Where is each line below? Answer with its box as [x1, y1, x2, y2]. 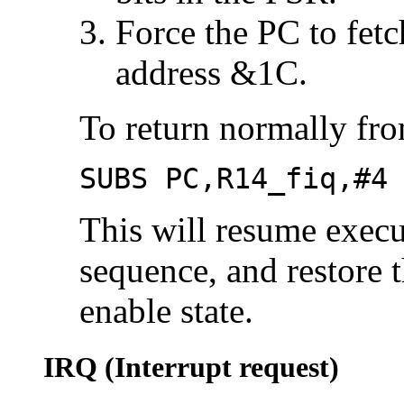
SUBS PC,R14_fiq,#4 [79, 161, 388, 195]
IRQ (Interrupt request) [43, 350, 339, 383]
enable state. [79, 290, 253, 330]
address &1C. [115, 52, 308, 92]
